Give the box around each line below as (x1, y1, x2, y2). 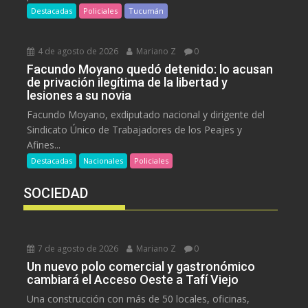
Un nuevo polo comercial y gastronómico (27, 258, 256, 274)
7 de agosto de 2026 (36, 242, 119, 254)
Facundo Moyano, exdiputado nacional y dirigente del (27, 107, 265, 121)
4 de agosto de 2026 (36, 45, 119, 57)
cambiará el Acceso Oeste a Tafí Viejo (27, 272, 239, 287)
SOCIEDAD (23, 184, 89, 201)
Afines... (27, 137, 61, 151)
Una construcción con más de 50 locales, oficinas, (27, 291, 250, 305)
